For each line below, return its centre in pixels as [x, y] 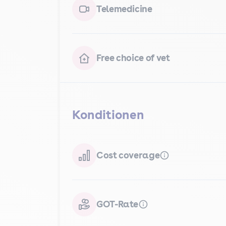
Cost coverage [128, 155]
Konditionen [108, 115]
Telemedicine [124, 9]
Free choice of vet [133, 58]
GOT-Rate [118, 204]
